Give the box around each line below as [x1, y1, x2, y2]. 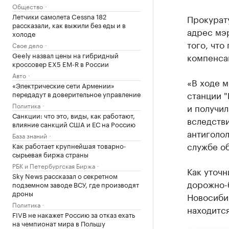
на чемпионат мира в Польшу [12, 218, 105, 228]
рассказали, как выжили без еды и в [12, 19, 126, 30]
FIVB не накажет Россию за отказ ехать [12, 209, 135, 219]
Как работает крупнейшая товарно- [12, 140, 126, 150]
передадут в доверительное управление [12, 88, 141, 99]
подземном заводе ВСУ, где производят [12, 179, 139, 189]
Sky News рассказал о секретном [12, 170, 118, 180]
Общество [12, 1, 43, 11]
